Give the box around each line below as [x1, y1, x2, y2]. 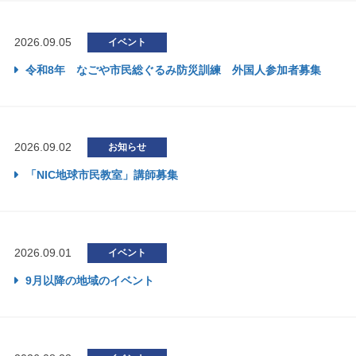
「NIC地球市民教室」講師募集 [21, 168, 178, 182]
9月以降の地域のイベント [21, 274, 154, 288]
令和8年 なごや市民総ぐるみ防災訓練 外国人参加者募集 [21, 63, 321, 76]
